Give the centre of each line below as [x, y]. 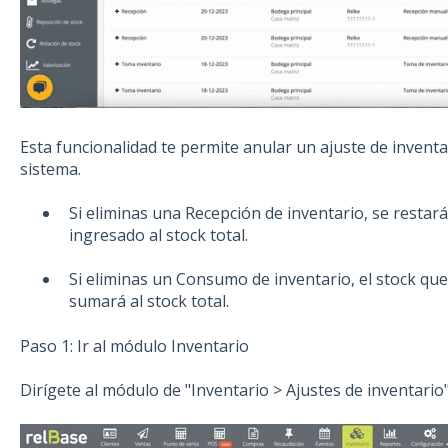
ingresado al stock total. [158, 234]
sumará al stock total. [148, 301]
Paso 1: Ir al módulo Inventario [134, 345]
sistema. [50, 168]
